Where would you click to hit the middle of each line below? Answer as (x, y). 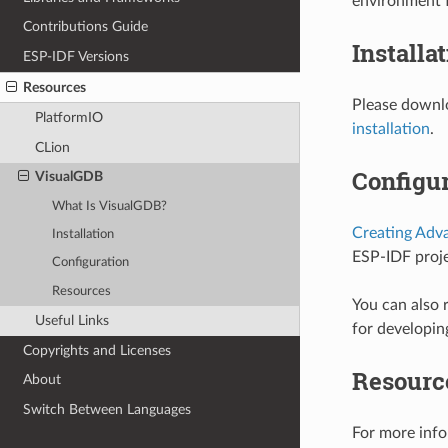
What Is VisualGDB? (110, 206)
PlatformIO (68, 118)
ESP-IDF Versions (76, 56)
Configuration (91, 263)
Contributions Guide (86, 27)
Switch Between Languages (107, 409)
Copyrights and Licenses (97, 350)
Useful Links (71, 320)
